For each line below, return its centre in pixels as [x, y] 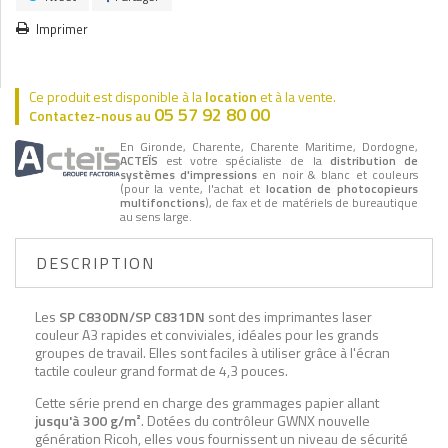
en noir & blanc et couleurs [337, 174]
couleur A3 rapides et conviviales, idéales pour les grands [207, 334]
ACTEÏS [138, 160]
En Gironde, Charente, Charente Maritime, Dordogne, [268, 146]
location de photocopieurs [342, 188]
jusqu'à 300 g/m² [88, 420]
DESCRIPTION [95, 262]
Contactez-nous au [91, 115]
